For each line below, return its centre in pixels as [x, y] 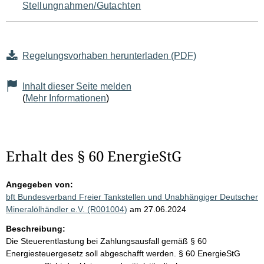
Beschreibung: [36, 229]
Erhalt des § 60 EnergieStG [94, 156]
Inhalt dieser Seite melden [77, 87]
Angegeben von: [39, 185]
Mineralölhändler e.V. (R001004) [67, 209]
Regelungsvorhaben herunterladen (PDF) [109, 56]
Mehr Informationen [66, 98]
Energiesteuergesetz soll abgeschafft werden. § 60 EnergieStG [123, 254]
